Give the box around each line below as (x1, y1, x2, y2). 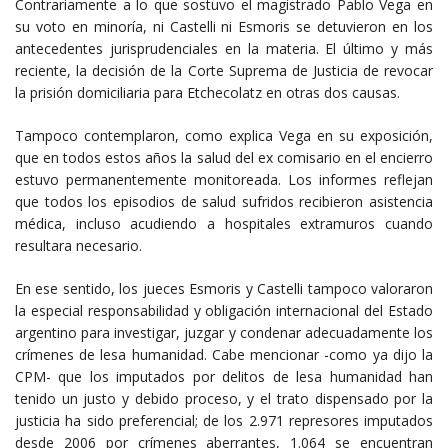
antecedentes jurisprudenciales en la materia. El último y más (15, 38, 433, 58)
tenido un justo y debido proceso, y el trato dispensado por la (15, 388, 433, 408)
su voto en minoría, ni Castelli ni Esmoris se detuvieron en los (15, 16, 433, 36)
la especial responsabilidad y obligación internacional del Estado (15, 300, 433, 320)
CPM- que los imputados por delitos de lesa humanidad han (15, 366, 433, 386)
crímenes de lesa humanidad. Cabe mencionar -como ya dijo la (15, 344, 433, 364)
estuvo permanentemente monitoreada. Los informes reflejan (15, 169, 433, 189)
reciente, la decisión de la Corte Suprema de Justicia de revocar (15, 60, 433, 80)
